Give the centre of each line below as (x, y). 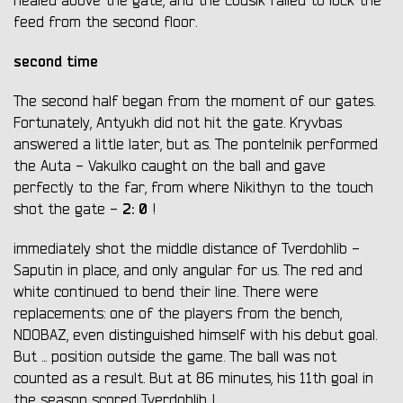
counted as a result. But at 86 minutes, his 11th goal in (193, 379)
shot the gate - (68, 210)
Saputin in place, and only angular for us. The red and (188, 271)
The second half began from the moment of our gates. (194, 102)
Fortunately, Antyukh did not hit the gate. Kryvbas (178, 124)
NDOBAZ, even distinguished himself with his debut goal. (195, 336)
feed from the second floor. (105, 23)
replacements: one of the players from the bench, (178, 314)
